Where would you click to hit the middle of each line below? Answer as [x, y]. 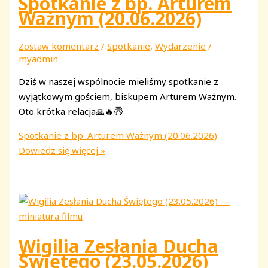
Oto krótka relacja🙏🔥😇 [71, 112]
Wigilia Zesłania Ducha [119, 246]
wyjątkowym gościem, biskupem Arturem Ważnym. [128, 97]
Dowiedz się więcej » [62, 150]
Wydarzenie [181, 46]
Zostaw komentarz [59, 46]
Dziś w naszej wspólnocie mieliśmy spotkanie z [119, 82]
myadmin [39, 59]
